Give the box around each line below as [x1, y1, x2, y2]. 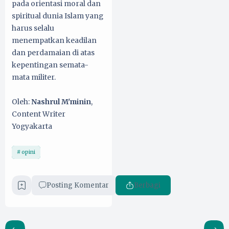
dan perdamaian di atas [12, 48, 95, 58]
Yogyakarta [12, 122, 52, 131]
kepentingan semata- [12, 60, 88, 70]
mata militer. [12, 73, 56, 82]
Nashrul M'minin [30, 97, 91, 107]
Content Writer [12, 109, 65, 119]
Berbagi [134, 181, 161, 190]
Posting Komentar [47, 181, 109, 190]
